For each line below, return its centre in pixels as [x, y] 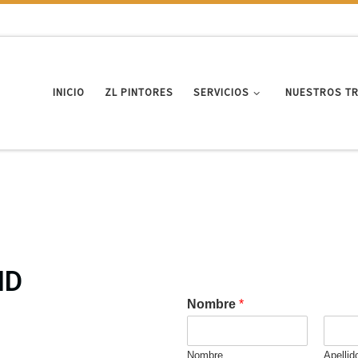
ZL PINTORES [139, 93]
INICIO [69, 93]
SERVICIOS [222, 93]
